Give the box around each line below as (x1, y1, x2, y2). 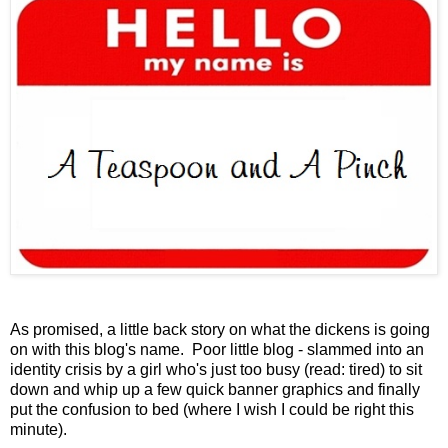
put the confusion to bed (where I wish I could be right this (10, 401, 414, 419)
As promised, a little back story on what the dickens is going (10, 321, 430, 339)
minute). (10, 421, 67, 439)
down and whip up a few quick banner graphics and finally (10, 381, 420, 399)
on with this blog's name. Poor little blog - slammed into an (10, 341, 424, 359)
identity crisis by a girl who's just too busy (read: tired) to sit (10, 361, 422, 379)
